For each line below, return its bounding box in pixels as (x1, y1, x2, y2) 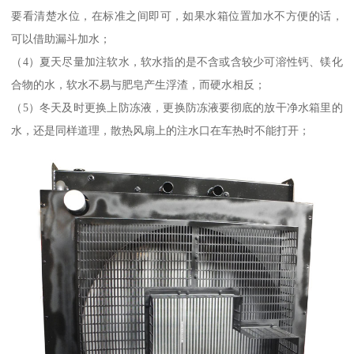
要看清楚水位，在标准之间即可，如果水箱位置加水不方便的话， (11, 9, 343, 23)
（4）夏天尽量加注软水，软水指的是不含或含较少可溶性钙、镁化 (11, 55, 343, 69)
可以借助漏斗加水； (11, 32, 111, 46)
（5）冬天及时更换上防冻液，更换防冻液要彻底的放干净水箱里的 (11, 101, 343, 115)
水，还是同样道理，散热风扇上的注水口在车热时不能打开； (11, 124, 311, 137)
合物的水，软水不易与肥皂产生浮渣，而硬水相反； (11, 78, 266, 92)
